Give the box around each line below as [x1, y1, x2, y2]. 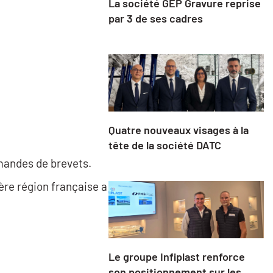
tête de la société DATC [108, 138, 221, 152]
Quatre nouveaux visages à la [108, 123, 249, 137]
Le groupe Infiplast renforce [108, 250, 245, 264]
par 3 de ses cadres [108, 11, 203, 25]
